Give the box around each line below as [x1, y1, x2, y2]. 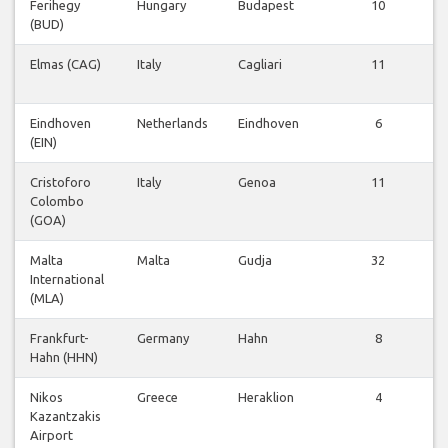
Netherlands [137, 116, 208, 131]
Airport [30, 428, 73, 443]
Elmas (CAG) [30, 57, 101, 72]
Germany [137, 331, 189, 346]
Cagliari [238, 57, 282, 72]
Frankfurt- [30, 331, 89, 346]
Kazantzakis [30, 409, 101, 424]
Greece [137, 390, 178, 405]
